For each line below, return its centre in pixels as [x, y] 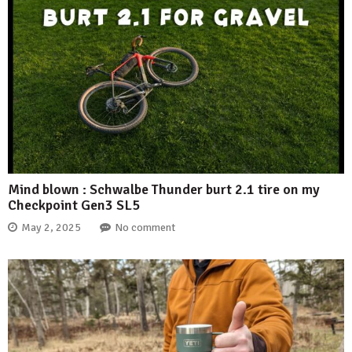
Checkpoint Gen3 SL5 [74, 205]
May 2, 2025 [51, 228]
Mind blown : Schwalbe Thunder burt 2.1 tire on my [164, 190]
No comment [145, 228]
